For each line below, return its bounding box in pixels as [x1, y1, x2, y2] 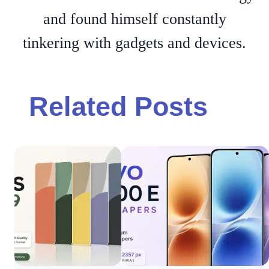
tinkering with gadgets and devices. [23, 34, 246, 52]
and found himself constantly [43, 10, 226, 28]
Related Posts [29, 91, 208, 121]
